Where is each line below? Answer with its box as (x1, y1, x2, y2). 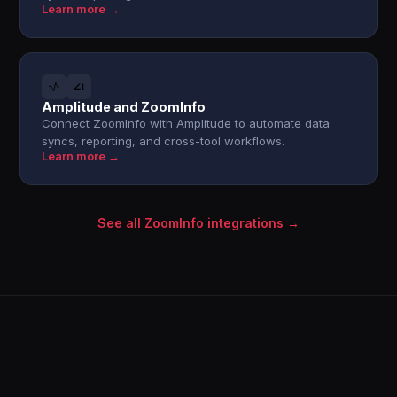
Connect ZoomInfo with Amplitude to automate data (42, 116, 331, 130)
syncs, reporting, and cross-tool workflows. (42, 134, 285, 148)
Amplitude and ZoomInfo (42, 99, 206, 114)
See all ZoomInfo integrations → (97, 215, 300, 230)
